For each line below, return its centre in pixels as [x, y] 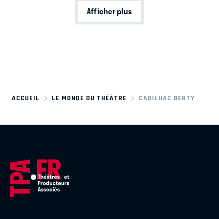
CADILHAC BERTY [167, 98]
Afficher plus [109, 11]
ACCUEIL [26, 98]
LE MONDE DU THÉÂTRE [89, 98]
